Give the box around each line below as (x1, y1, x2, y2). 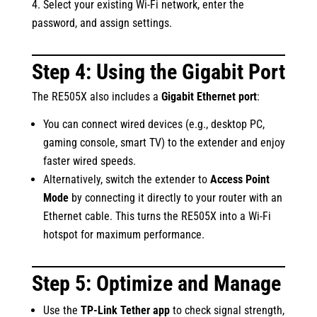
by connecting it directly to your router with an (68, 191, 282, 204)
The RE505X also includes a (31, 90, 161, 103)
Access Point (209, 173, 270, 186)
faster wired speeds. (42, 154, 136, 168)
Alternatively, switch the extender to (42, 173, 210, 186)
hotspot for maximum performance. (42, 228, 204, 241)
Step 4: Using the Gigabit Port (31, 59, 285, 84)
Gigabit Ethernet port (161, 90, 257, 103)
